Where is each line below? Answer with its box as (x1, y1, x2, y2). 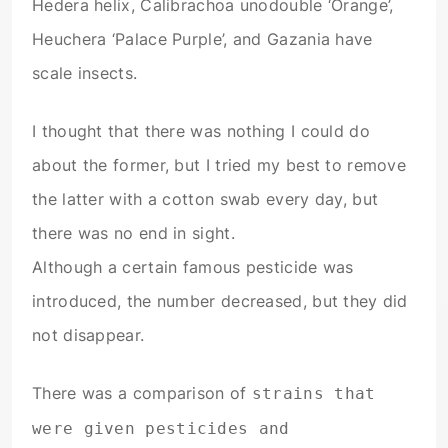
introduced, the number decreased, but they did (32, 291, 408, 312)
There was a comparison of (32, 383, 252, 404)
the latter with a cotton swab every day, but (32, 189, 379, 210)
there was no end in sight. (32, 223, 235, 244)
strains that (251, 384, 376, 404)
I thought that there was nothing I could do (32, 121, 370, 142)
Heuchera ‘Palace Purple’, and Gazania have (32, 29, 373, 50)
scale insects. (32, 63, 138, 84)
